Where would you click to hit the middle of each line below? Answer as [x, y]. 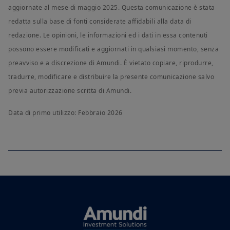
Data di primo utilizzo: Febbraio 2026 [65, 113]
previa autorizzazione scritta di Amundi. [70, 91]
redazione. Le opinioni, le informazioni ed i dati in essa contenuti [108, 35]
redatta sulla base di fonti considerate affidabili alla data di [100, 22]
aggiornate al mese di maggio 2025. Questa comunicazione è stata [112, 8]
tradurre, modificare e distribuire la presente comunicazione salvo [111, 77]
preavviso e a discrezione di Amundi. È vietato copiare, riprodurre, [111, 63]
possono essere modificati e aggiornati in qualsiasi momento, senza [113, 49]
